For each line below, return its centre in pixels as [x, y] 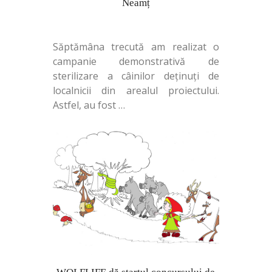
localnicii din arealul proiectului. [136, 90]
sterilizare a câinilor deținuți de [136, 76]
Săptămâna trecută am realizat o [136, 46]
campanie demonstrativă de [136, 61]
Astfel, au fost [85, 105]
